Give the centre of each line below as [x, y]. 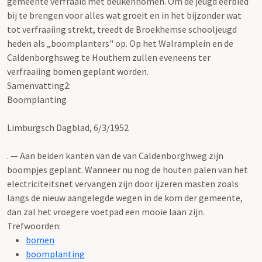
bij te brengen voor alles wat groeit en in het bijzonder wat [124, 15]
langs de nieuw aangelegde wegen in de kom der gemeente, [125, 197]
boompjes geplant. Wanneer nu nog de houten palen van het [127, 169]
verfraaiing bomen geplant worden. [78, 71]
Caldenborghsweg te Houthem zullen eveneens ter [109, 57]
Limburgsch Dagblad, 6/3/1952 [68, 127]
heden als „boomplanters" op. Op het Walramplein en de [120, 43]
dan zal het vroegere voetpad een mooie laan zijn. [106, 211]
